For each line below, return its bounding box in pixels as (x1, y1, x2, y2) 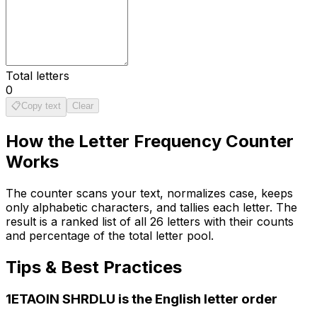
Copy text (21, 100, 61, 111)
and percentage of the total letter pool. (6, 228, 214, 243)
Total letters (6, 68, 69, 83)
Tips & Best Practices (6, 256, 182, 277)
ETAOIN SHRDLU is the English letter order (11, 291, 277, 308)
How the (6, 130, 79, 151)
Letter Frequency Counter (79, 130, 294, 151)
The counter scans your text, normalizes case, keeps (6, 185, 293, 200)
